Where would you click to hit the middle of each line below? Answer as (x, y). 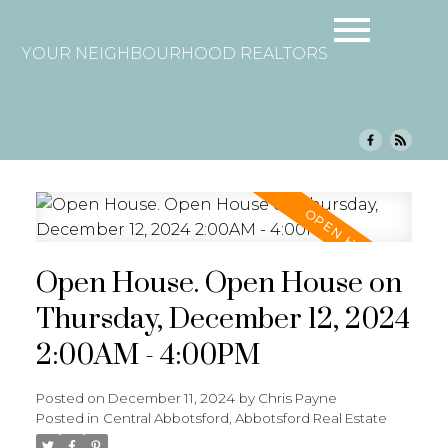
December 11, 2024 (171, 397)
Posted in (67, 417)
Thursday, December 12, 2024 (222, 319)
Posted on (71, 397)
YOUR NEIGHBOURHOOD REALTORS (175, 53)
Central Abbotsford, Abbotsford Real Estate (244, 417)
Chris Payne (297, 397)
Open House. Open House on (218, 283)
